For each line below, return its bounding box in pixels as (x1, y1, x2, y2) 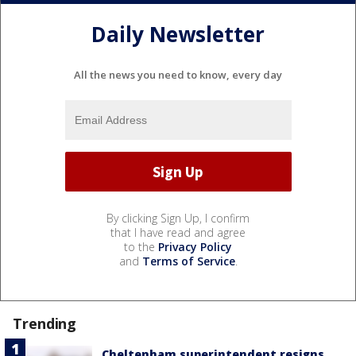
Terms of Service (141, 253, 235, 269)
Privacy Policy (158, 239, 232, 255)
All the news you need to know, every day (74, 68, 282, 83)
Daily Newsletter (91, 19, 265, 48)
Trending (13, 314, 77, 334)
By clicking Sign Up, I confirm (106, 211, 250, 226)
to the (124, 239, 158, 255)
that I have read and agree (110, 225, 246, 241)
